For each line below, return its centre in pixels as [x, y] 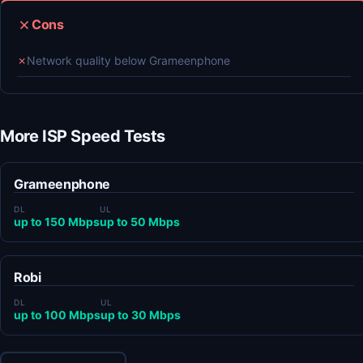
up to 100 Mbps [57, 315]
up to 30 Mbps [141, 315]
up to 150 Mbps [57, 222]
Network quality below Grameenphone [128, 60]
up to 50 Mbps [140, 222]
